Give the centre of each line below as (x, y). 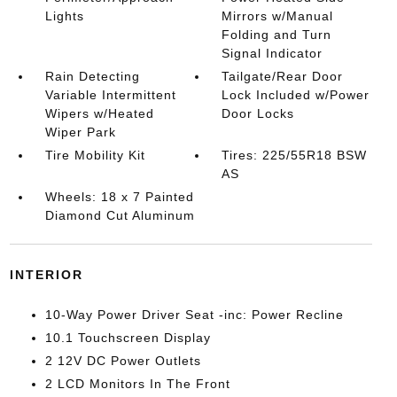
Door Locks (258, 113)
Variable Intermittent (110, 94)
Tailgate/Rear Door (283, 76)
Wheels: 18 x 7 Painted (119, 196)
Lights (64, 16)
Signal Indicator (272, 53)
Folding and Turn (277, 34)
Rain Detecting (92, 76)
